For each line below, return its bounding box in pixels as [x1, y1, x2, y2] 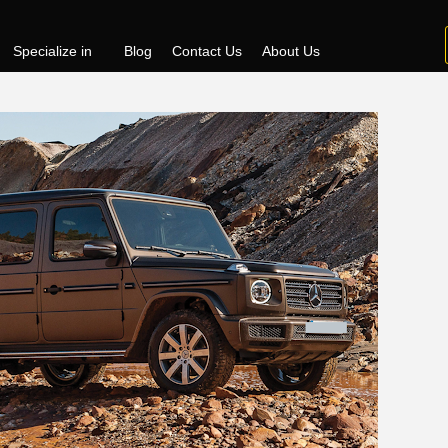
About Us [261, 43, 320, 59]
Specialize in [12, 43, 92, 59]
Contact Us [171, 43, 242, 59]
